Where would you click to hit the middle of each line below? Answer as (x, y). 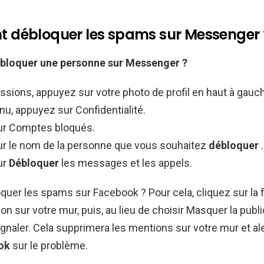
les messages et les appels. (127, 163)
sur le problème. (49, 245)
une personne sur (83, 62)
